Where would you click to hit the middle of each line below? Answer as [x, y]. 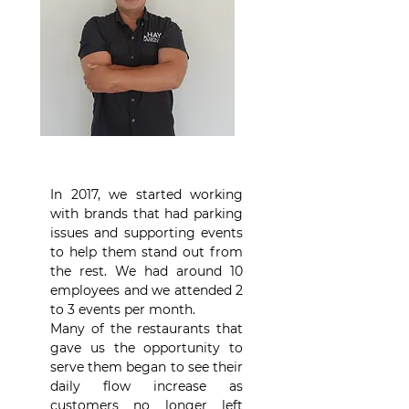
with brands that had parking [147, 214]
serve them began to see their [147, 367]
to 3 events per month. [123, 309]
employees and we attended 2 [147, 290]
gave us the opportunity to [147, 348]
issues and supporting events [147, 233]
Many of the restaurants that [147, 329]
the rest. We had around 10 [147, 271]
